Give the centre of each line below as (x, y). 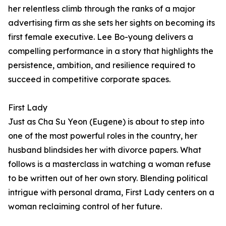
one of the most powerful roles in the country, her (103, 136)
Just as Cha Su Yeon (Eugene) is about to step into (106, 122)
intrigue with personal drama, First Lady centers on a (111, 192)
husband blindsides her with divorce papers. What (105, 150)
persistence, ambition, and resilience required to (102, 65)
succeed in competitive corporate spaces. (89, 79)
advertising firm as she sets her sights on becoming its (111, 23)
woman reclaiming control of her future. (85, 207)
